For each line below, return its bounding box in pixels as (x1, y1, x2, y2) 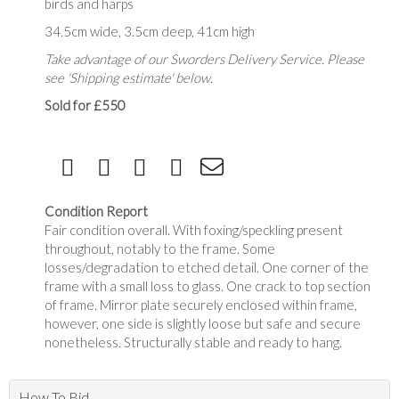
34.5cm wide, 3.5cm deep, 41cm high (45, 23, 255, 40)
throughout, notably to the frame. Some (45, 240, 275, 257)
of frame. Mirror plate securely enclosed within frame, (45, 297, 357, 313)
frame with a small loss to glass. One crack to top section (45, 278, 370, 295)
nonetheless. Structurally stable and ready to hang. (45, 334, 342, 351)
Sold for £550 (45, 97, 126, 114)
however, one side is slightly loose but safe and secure (45, 315, 361, 332)
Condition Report (45, 203, 148, 220)
